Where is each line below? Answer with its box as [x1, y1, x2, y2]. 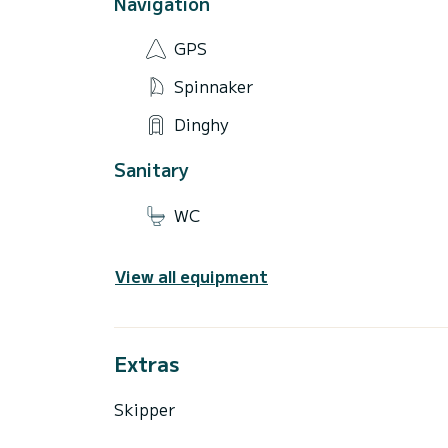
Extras [114, 348, 179, 378]
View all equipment [115, 263, 268, 288]
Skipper [114, 396, 175, 421]
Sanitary [114, 156, 189, 183]
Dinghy [174, 111, 229, 136]
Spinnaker [174, 73, 253, 98]
